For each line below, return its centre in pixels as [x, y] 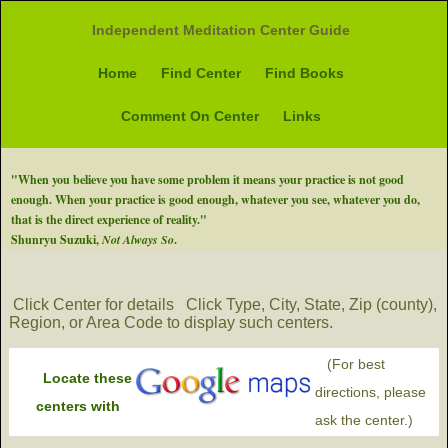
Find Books [305, 73]
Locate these [87, 378]
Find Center [201, 73]
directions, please [370, 392]
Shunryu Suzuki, [56, 239]
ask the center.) [364, 420]
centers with [78, 406]
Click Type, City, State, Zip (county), [309, 304]
